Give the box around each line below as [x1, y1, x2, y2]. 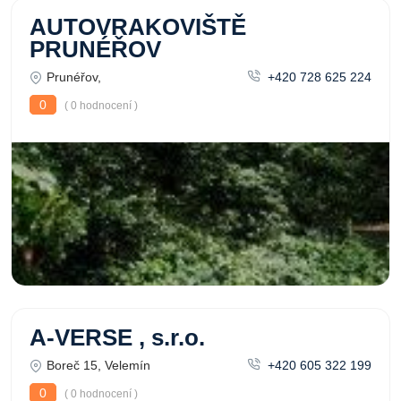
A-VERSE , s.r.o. [30, 325, 205, 350]
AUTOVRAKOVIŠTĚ [30, 14, 246, 39]
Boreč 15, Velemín [47, 358, 150, 372]
